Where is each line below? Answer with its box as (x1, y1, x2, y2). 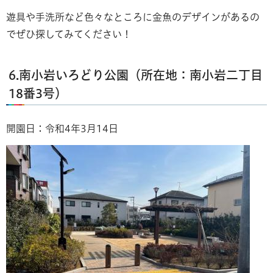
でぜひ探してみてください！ (6, 29, 132, 40)
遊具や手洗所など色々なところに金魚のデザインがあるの (6, 12, 260, 23)
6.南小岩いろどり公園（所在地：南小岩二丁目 (9, 69, 263, 82)
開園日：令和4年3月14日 (6, 124, 118, 134)
